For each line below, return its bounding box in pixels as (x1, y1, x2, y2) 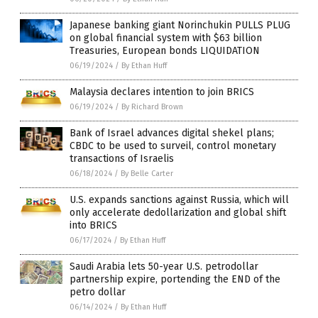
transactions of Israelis (70, 152, 174, 165)
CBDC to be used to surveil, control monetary (70, 139, 276, 152)
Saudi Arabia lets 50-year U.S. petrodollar (70, 260, 258, 273)
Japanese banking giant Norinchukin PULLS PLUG (70, 18, 290, 31)
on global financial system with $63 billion (70, 31, 262, 44)
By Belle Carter (121, 168, 173, 178)
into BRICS (70, 219, 117, 231)
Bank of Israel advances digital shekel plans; (70, 126, 274, 139)
